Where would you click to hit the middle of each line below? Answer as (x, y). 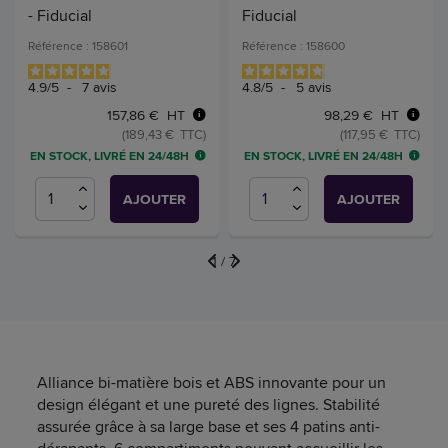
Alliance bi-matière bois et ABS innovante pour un (212, 382)
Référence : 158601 (78, 45)
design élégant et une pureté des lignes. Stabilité (209, 404)
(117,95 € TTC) (380, 133)
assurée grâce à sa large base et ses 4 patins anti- (209, 426)
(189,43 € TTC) (164, 133)
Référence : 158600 (293, 45)
